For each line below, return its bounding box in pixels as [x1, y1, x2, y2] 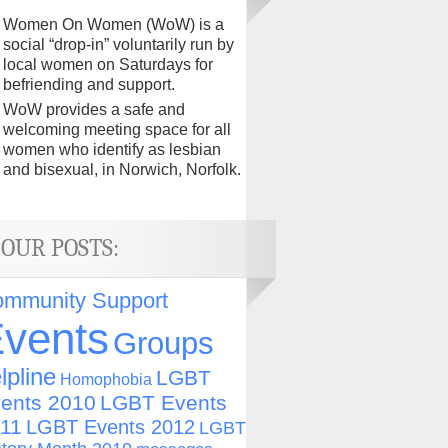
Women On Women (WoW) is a [3, 16, 224, 33]
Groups [113, 326, 214, 361]
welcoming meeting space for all [3, 121, 231, 138]
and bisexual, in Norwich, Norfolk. [3, 161, 241, 178]
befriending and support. [3, 76, 175, 93]
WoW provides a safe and [3, 101, 185, 118]
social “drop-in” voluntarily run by [3, 36, 234, 53]
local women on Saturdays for [3, 56, 213, 73]
